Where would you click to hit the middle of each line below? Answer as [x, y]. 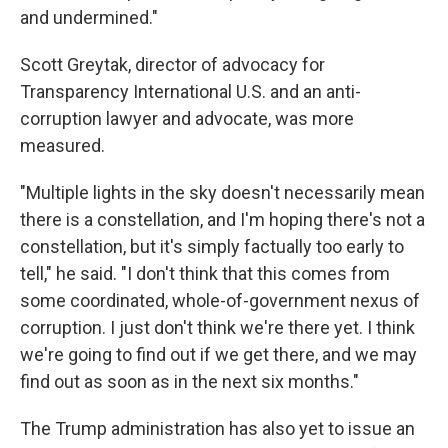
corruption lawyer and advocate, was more [187, 118]
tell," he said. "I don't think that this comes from [205, 273]
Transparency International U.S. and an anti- [190, 91]
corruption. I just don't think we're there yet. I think [217, 327]
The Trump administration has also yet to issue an [217, 428]
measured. [62, 145]
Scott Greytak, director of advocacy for [172, 64]
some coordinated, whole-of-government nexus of [220, 300]
